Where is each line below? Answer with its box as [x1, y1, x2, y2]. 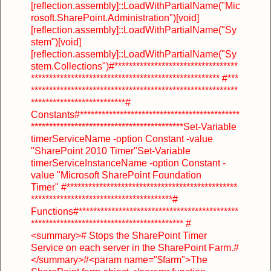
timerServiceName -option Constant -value [31, 133, 213, 144]
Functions [31, 206, 73, 217]
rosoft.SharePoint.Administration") [31, 12, 176, 23]
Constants [31, 109, 74, 120]
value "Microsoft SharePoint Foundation [31, 169, 201, 180]
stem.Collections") [31, 60, 109, 71]
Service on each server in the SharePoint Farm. [31, 242, 233, 253]
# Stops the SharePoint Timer [81, 230, 207, 241]
